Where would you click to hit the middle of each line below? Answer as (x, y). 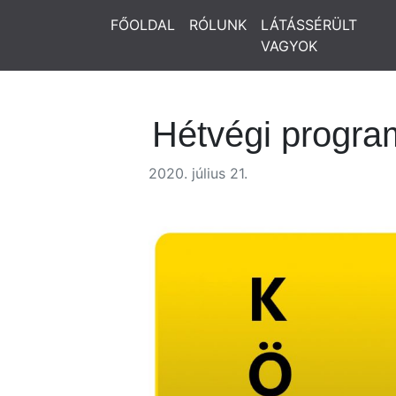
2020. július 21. (198, 173)
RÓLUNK (218, 25)
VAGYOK (289, 46)
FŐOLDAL (143, 25)
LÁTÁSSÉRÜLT (309, 25)
